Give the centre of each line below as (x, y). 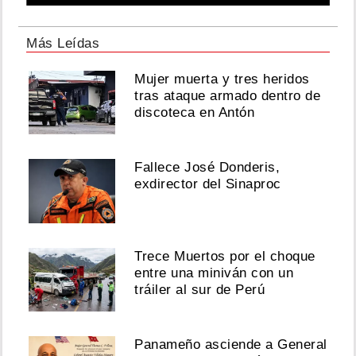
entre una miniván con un (214, 273)
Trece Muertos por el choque (225, 256)
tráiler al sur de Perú (200, 289)
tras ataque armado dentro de (228, 95)
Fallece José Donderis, (207, 168)
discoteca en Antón (195, 112)
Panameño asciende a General (231, 344)
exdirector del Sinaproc (208, 184)
